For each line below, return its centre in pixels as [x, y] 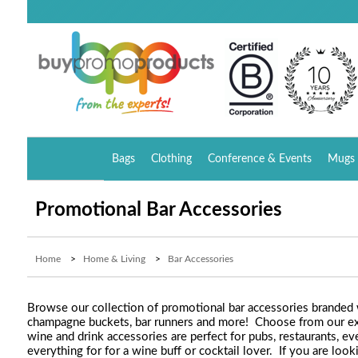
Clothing [172, 159]
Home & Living [114, 259]
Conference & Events [260, 159]
